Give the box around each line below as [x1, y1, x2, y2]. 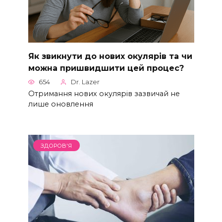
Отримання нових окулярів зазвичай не [28, 89, 180, 98]
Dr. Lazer [71, 78, 100, 86]
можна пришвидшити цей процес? [28, 63, 184, 73]
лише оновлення [28, 99, 93, 109]
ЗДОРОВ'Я [41, 142, 72, 149]
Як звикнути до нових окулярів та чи [28, 51, 192, 61]
